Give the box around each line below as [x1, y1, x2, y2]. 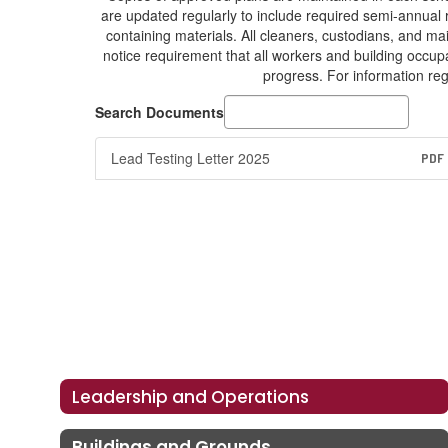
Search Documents [95, 102, 224, 122]
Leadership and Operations [72, 384, 309, 409]
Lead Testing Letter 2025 [111, 148, 270, 168]
